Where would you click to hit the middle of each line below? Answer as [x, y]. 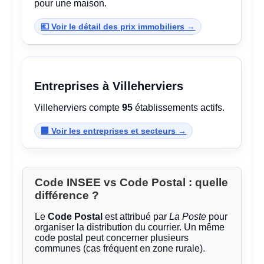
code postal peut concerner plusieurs [112, 238]
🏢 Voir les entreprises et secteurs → [114, 131]
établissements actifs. [179, 108]
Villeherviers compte [78, 108]
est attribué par [136, 217]
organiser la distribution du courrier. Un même [130, 227]
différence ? [67, 196]
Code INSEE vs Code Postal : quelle [132, 183]
